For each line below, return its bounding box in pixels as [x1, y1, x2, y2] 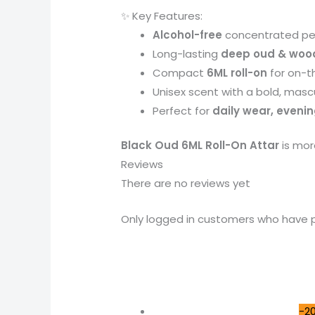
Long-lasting [153, 46, 221, 61]
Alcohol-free [153, 27, 223, 42]
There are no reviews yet [121, 176, 251, 191]
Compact [153, 65, 207, 80]
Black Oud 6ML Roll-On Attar [121, 138, 280, 153]
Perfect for [153, 103, 213, 118]
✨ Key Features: [121, 8, 203, 23]
